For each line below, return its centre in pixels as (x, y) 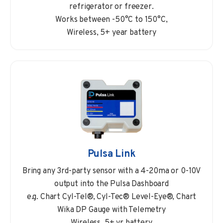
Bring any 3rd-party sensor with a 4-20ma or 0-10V (111, 171)
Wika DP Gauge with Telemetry (111, 210)
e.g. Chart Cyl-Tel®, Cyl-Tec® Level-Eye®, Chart (111, 197)
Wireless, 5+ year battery (111, 33)
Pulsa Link (111, 155)
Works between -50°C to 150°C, (111, 20)
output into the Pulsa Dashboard (111, 184)
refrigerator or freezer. (111, 7)
